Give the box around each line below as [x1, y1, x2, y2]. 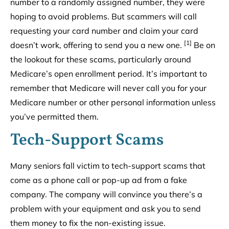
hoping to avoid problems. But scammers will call [10, 11, 197, 21]
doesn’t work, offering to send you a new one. [10, 39, 184, 50]
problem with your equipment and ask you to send [10, 203, 201, 214]
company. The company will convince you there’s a [10, 189, 202, 200]
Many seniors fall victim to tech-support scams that [10, 161, 205, 171]
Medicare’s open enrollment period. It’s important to [10, 68, 207, 79]
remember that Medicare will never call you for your [10, 82, 207, 93]
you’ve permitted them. [10, 111, 99, 122]
